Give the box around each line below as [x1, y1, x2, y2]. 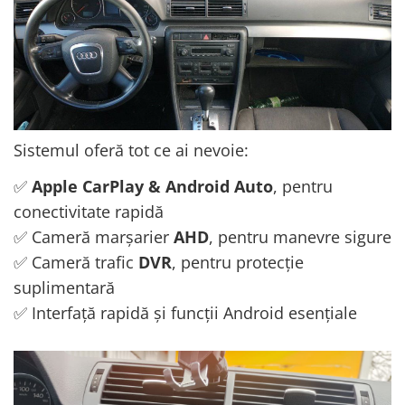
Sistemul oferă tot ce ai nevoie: [14, 138, 249, 161]
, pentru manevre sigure [209, 225, 391, 248]
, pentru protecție [172, 250, 304, 273]
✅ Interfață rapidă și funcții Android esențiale [14, 301, 357, 324]
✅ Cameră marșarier [14, 225, 174, 248]
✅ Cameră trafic [14, 250, 138, 273]
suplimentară [14, 276, 115, 298]
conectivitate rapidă [14, 200, 164, 222]
